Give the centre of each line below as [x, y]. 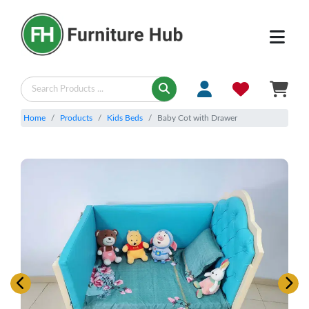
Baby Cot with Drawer [197, 118]
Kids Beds [125, 118]
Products [76, 118]
